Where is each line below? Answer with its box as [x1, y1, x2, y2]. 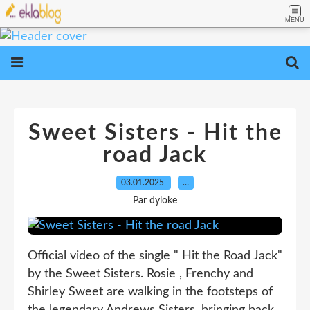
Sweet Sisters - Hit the [28, 122, 282, 144]
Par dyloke [133, 196, 177, 206]
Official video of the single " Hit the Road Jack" [28, 250, 282, 262]
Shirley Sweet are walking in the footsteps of [28, 286, 273, 298]
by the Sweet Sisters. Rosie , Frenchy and [28, 268, 253, 280]
